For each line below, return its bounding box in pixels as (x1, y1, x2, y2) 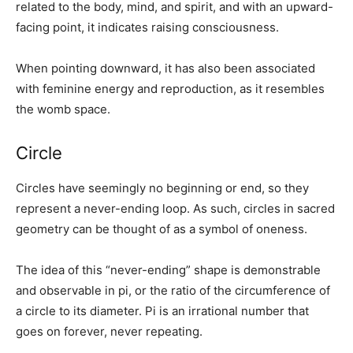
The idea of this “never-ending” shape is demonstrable (16, 262, 321, 277)
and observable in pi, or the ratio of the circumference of (16, 282, 330, 298)
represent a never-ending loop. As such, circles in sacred (16, 200, 335, 216)
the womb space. (16, 101, 110, 117)
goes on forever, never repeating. (16, 323, 203, 339)
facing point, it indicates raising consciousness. (16, 19, 279, 35)
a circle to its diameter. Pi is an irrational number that (16, 303, 309, 318)
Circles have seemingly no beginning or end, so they (16, 180, 309, 195)
